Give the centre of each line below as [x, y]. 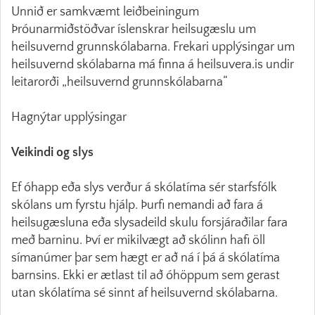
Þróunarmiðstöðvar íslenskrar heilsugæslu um [134, 30]
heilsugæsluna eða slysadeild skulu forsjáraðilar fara [149, 223]
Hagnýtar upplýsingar [72, 117]
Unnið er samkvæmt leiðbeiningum [105, 12]
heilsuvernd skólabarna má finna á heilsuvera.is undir [153, 65]
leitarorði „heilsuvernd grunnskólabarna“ [122, 82]
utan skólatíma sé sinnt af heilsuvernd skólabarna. [147, 293]
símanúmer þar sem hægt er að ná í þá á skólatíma [146, 258]
